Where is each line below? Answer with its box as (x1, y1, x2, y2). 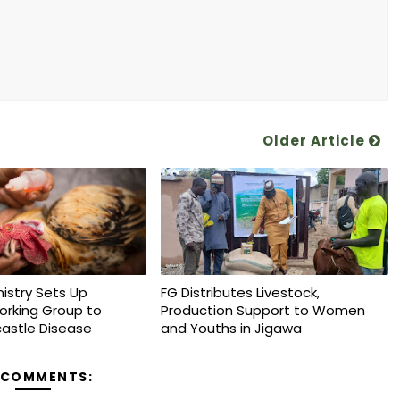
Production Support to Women (160, 301, 365, 320)
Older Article (262, 131, 369, 150)
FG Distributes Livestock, (160, 283, 320, 302)
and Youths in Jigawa (160, 319, 302, 337)
